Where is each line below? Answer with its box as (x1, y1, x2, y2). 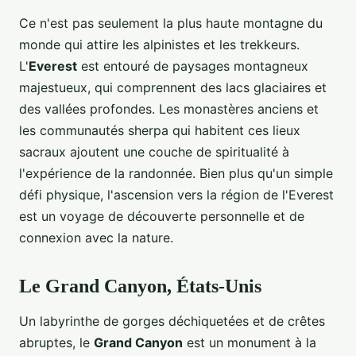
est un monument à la (183, 335, 316, 351)
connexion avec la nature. (19, 230, 173, 246)
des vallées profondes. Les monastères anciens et (19, 101, 319, 118)
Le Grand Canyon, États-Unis (19, 276, 261, 297)
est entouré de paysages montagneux (77, 58, 308, 75)
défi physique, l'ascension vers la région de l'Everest (19, 187, 334, 203)
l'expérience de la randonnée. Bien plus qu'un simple (19, 165, 333, 182)
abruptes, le (19, 335, 94, 351)
